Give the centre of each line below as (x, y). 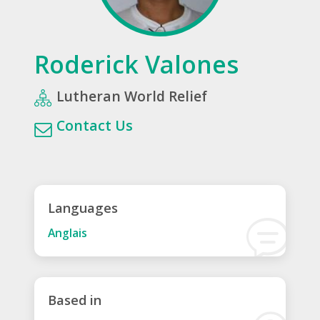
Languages (82, 208)
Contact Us (94, 125)
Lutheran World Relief (131, 96)
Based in (74, 300)
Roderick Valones (137, 64)
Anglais (67, 233)
